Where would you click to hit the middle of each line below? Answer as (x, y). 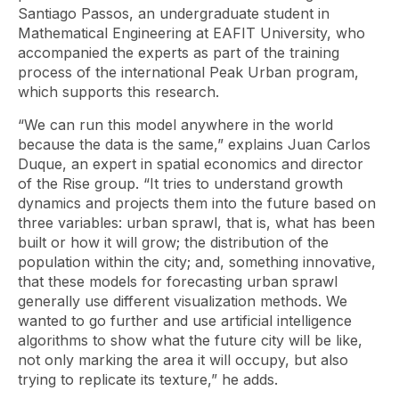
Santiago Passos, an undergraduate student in (174, 13)
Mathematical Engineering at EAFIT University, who (191, 33)
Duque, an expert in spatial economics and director (191, 164)
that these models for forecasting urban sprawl (178, 281)
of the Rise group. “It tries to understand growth (180, 183)
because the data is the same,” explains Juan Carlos (194, 144)
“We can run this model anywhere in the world (175, 125)
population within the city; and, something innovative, (197, 262)
